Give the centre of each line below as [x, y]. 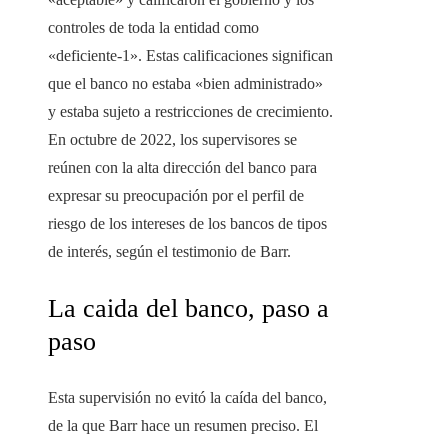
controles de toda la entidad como [153, 28]
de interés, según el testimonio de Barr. [169, 252]
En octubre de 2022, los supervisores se [172, 140]
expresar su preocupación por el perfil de [176, 196]
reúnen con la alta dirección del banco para [182, 168]
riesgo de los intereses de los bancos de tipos [187, 224]
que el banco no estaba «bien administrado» [185, 84]
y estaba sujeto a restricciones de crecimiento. [190, 112]
